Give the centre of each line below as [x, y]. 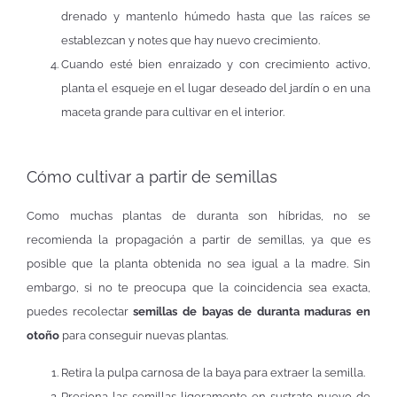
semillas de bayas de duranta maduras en [249, 312]
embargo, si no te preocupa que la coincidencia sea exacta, [198, 288]
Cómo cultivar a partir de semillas [152, 177]
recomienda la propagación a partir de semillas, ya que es [198, 240]
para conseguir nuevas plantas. [145, 336]
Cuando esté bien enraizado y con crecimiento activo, [216, 64]
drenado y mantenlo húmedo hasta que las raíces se [216, 16]
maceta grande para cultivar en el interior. [173, 112]
